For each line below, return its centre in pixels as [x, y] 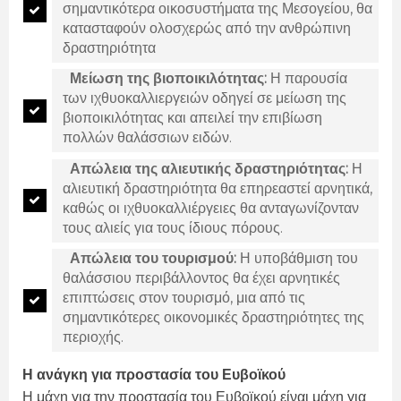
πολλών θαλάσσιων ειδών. [147, 138]
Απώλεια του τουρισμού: [153, 259]
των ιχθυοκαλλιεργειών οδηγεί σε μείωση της [205, 98]
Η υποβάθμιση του [297, 259]
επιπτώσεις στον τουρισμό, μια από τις [184, 298]
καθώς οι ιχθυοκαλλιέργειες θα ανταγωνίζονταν [211, 208]
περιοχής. [93, 337]
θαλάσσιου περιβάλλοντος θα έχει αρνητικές [201, 278]
